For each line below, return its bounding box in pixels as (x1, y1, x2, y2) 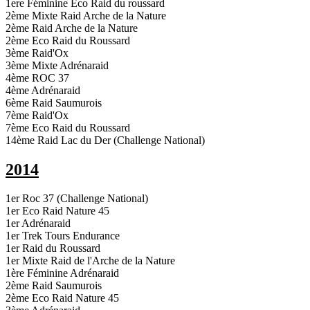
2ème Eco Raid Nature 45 (6, 292, 119, 304)
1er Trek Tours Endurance (6, 230, 120, 242)
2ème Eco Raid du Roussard (6, 34, 130, 46)
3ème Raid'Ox (6, 46, 69, 59)
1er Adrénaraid (6, 217, 71, 230)
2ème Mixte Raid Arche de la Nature (6, 9, 166, 21)
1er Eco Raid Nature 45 (6, 205, 109, 217)
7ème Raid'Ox (6, 109, 69, 121)
